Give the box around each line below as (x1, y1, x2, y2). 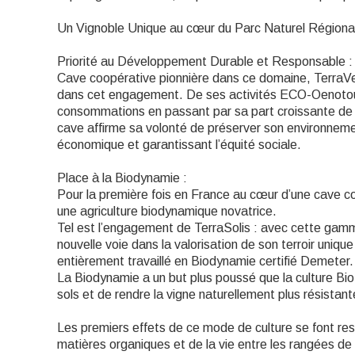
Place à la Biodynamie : (57, 171, 187, 185)
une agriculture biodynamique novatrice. (57, 204, 277, 218)
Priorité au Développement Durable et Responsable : (57, 55, 353, 68)
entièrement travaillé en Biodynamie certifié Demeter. (57, 254, 353, 268)
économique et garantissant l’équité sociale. (57, 138, 301, 151)
